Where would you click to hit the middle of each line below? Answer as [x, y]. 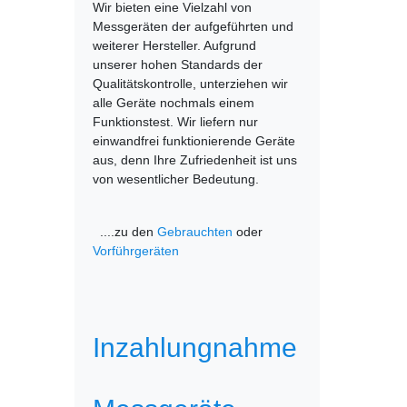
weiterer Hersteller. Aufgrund [174, 45]
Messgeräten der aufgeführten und [193, 26]
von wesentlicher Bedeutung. [176, 179]
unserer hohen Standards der [178, 65]
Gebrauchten [195, 232]
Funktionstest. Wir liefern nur [175, 122]
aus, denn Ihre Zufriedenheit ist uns [195, 160]
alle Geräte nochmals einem [174, 103]
